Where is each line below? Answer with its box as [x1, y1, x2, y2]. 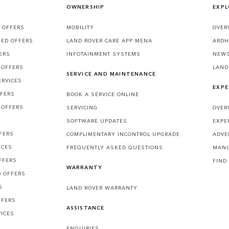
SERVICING [66, 104, 98, 111]
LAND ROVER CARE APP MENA [66, 37, 152, 44]
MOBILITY [66, 24, 94, 31]
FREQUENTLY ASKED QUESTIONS [66, 144, 163, 151]
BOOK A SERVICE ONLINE [66, 90, 139, 98]
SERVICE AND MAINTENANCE [66, 70, 156, 78]
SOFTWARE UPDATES [66, 117, 127, 125]
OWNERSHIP [66, 3, 105, 11]
